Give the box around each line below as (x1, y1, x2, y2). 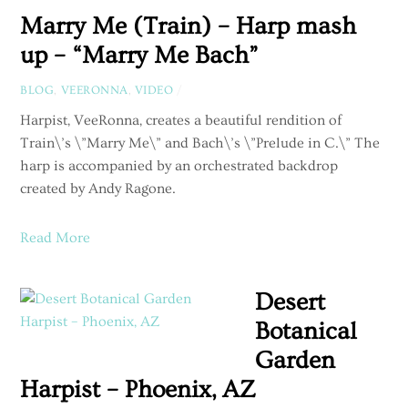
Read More (20, 229, 91, 247)
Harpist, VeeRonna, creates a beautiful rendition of (20, 112, 342, 129)
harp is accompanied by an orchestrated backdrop (20, 158, 339, 175)
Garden (255, 345, 336, 374)
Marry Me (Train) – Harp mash (20, 12, 357, 41)
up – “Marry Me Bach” (20, 41, 260, 70)
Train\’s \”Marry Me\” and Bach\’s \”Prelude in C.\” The (20, 135, 381, 152)
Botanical (255, 316, 358, 345)
